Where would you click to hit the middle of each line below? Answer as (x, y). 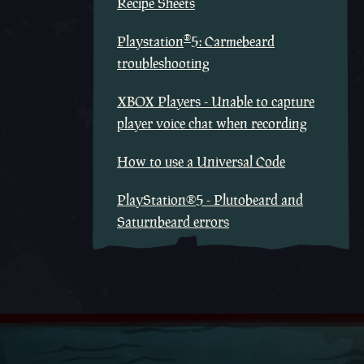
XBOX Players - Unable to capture (216, 102)
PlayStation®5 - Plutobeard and (210, 200)
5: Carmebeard (233, 41)
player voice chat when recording (212, 123)
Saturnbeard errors (173, 222)
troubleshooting (163, 63)
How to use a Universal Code (201, 162)
